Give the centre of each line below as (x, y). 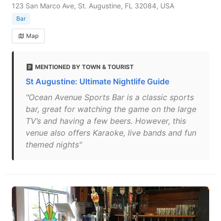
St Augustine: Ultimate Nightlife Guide (97, 81)
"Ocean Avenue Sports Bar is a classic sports (110, 97)
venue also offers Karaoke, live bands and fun (111, 133)
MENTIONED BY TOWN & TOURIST (84, 67)
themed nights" (54, 145)
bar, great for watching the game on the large (111, 109)
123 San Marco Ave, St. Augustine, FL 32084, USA (93, 6)
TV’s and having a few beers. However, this (106, 121)
